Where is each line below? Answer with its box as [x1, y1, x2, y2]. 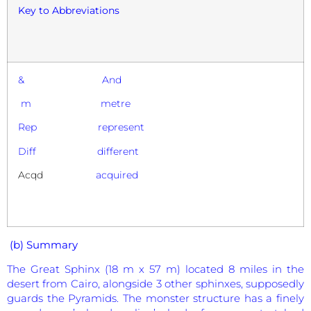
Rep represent [18, 121, 144, 133]
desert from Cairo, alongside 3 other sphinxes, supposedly [7, 276, 304, 290]
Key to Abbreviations [18, 4, 119, 16]
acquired [43, 169, 141, 181]
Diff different [18, 145, 139, 157]
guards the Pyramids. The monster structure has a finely [7, 291, 304, 305]
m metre [18, 97, 131, 109]
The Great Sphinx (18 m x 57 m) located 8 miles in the [7, 262, 304, 276]
